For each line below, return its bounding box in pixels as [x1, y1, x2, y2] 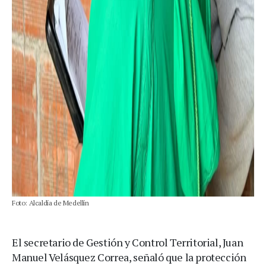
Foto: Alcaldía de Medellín [12, 198, 89, 207]
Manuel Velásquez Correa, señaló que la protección [12, 249, 246, 264]
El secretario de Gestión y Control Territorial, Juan [12, 235, 243, 249]
